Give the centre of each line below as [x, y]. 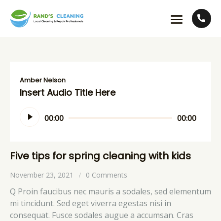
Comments [110, 175]
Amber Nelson [43, 80]
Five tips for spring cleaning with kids [100, 156]
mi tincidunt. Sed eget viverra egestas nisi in [91, 203]
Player [31, 119]
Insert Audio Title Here [68, 93]
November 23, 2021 [42, 175]
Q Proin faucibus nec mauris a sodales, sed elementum [110, 191]
